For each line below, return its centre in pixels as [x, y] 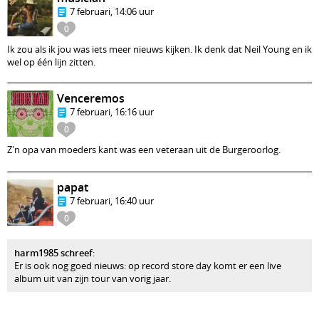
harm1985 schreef [53, 253]
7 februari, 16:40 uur [112, 201]
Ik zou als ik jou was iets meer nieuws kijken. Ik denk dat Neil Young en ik [159, 49]
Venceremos [91, 98]
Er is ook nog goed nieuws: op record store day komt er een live [148, 266]
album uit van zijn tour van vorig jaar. [93, 278]
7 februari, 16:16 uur [112, 112]
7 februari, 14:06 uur [112, 11]
